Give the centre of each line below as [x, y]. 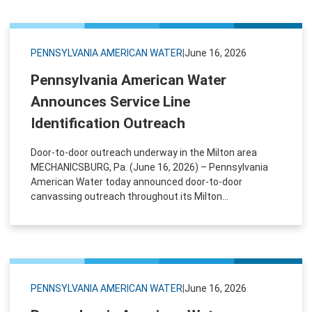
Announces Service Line [110, 101]
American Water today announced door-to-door [136, 181]
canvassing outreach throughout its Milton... [130, 196]
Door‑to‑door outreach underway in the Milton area [144, 152]
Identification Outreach [108, 123]
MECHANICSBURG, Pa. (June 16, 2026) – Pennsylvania [149, 167]
